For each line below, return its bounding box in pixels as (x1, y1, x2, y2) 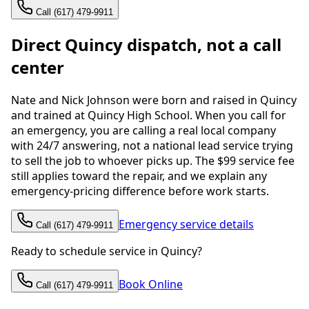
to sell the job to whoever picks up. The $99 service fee (11, 152, 295, 168)
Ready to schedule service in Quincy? (11, 243, 202, 259)
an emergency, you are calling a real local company (11, 122, 276, 138)
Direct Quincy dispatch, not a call (11, 32, 281, 56)
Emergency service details (119, 216, 254, 232)
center (11, 55, 64, 79)
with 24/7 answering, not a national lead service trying (11, 137, 293, 153)
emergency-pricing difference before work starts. (11, 183, 269, 199)
